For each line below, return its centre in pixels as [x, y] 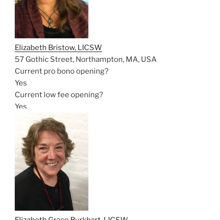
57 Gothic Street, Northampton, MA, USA [86, 59]
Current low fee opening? [59, 95]
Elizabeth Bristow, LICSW [58, 48]
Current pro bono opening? [62, 71]
